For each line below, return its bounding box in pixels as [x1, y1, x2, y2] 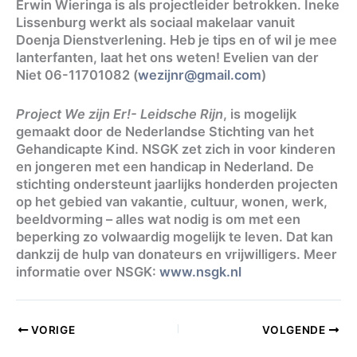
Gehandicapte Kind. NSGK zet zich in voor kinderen [16, 140, 335, 157]
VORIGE [28, 323, 76, 336]
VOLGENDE [262, 323, 329, 336]
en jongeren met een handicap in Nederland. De [16, 158, 314, 175]
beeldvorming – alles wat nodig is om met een [16, 210, 300, 227]
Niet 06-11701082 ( [16, 67, 138, 84]
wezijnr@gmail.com [138, 67, 261, 84]
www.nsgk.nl [159, 263, 241, 280]
